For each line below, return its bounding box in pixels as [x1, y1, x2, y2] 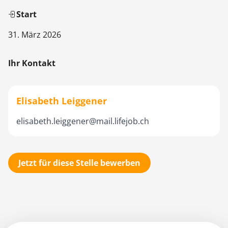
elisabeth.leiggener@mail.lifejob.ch [16, 116, 149, 127]
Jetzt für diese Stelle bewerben [18, 157, 140, 168]
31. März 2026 [8, 29, 61, 40]
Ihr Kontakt [8, 58, 55, 69]
